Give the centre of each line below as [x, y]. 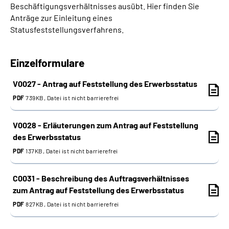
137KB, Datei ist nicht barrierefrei [71, 151]
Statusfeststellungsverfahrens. [67, 29]
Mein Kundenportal [121, 152]
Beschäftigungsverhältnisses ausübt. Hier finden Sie [105, 6]
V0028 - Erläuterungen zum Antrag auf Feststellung [106, 125]
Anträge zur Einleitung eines [61, 18]
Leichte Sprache [52, 106]
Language [41, 52]
